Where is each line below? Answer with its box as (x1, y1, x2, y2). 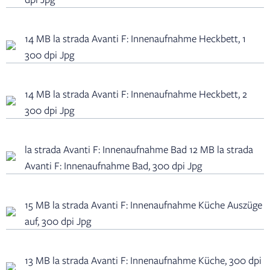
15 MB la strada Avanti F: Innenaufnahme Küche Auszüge (25, 197, 262, 212)
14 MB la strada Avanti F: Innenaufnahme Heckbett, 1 (25, 31, 246, 45)
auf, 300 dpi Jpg (25, 213, 91, 228)
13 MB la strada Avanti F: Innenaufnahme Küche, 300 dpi (25, 253, 262, 267)
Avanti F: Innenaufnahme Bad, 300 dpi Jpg (25, 158, 202, 172)
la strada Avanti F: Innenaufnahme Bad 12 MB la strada (25, 142, 253, 156)
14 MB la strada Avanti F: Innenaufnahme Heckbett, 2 (25, 86, 247, 101)
